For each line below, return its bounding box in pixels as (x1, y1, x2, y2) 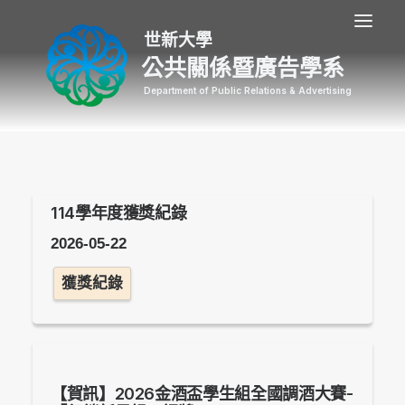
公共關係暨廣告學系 (141, 54, 344, 81)
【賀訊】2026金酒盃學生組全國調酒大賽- (51, 384, 353, 403)
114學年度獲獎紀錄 (51, 203, 187, 222)
